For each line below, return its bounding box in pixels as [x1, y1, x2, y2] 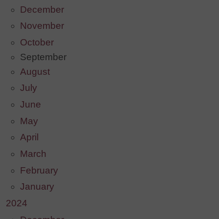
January [20, 181, 54, 192]
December [20, 4, 64, 15]
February [20, 165, 58, 175]
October [20, 37, 54, 47]
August [20, 66, 50, 77]
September [20, 51, 66, 62]
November [20, 21, 64, 31]
